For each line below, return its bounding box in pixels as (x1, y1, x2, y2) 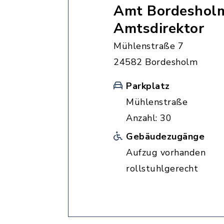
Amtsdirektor (113, 19, 204, 38)
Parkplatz (126, 80, 170, 92)
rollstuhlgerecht (126, 162, 198, 174)
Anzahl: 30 (126, 112, 171, 124)
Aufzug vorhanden (126, 146, 205, 158)
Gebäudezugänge (126, 130, 204, 142)
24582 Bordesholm (113, 56, 197, 68)
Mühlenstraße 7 (113, 40, 183, 52)
